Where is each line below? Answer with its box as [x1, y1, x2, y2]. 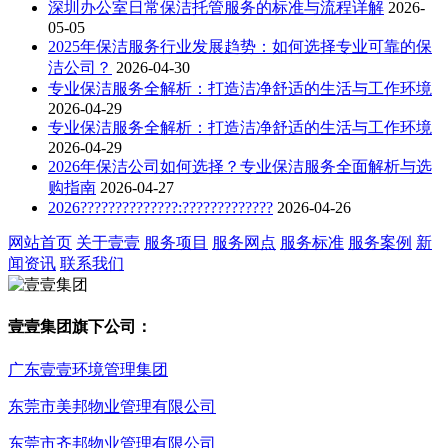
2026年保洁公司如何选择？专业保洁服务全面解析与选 [48, 158, 432, 176]
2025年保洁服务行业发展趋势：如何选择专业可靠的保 [48, 38, 432, 56]
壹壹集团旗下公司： [8, 318, 152, 336]
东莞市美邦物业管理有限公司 [8, 397, 216, 415]
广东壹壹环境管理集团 [8, 360, 168, 378]
